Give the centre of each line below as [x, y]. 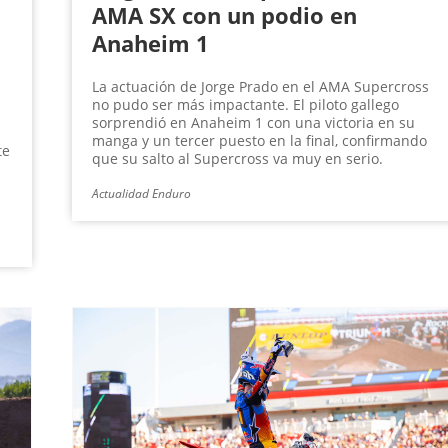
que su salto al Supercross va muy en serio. [237, 159]
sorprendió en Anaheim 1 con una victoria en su [253, 123]
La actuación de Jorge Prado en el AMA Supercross [260, 87]
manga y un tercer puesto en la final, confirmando [259, 141]
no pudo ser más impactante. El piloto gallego [245, 105]
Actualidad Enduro [141, 194]
